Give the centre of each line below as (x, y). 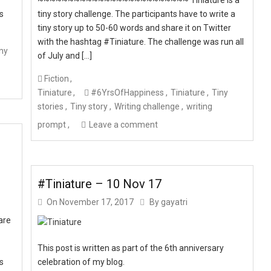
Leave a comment (124, 124)
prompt (52, 124)
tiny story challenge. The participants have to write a (137, 14)
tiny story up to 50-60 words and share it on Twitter (135, 28)
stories (51, 106)
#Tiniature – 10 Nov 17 (100, 184)
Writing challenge (147, 106)
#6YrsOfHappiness (128, 92)
